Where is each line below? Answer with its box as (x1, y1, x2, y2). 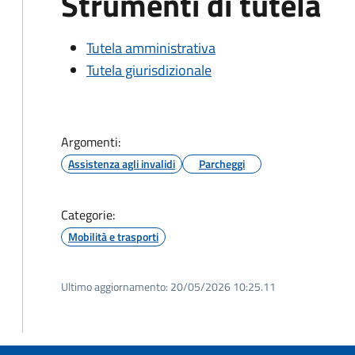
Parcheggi (199, 155, 245, 172)
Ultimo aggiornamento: (61, 278, 168, 295)
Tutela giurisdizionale (86, 59, 212, 81)
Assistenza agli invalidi (68, 155, 175, 172)
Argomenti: (61, 132, 120, 151)
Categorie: (61, 205, 115, 224)
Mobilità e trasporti (68, 228, 158, 245)
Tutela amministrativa (86, 37, 216, 59)
